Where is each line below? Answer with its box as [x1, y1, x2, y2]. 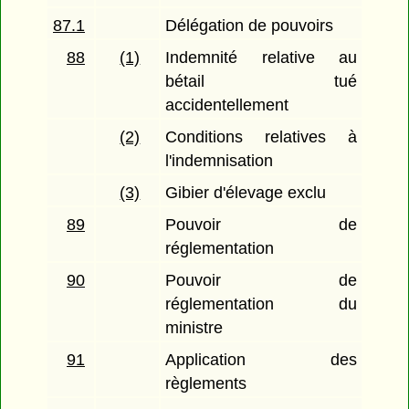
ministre [165, 319, 224, 338]
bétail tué [165, 72, 357, 91]
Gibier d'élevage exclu [165, 184, 327, 203]
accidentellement [165, 96, 289, 115]
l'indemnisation [165, 152, 274, 171]
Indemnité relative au [165, 48, 357, 68]
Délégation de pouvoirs [165, 16, 334, 36]
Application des [165, 351, 357, 370]
